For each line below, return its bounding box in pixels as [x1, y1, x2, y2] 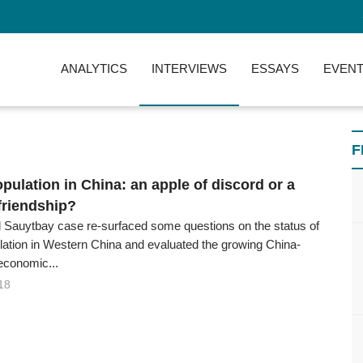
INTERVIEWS [152, 62, 227, 75]
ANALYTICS [61, 62, 127, 75]
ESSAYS [251, 62, 299, 75]
